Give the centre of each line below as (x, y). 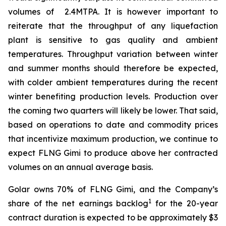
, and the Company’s (176, 189)
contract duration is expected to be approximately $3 (113, 217)
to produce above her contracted (150, 153)
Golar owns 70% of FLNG (62, 189)
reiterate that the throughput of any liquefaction (113, 26)
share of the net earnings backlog (78, 203)
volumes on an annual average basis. (80, 167)
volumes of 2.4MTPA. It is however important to (113, 12)
